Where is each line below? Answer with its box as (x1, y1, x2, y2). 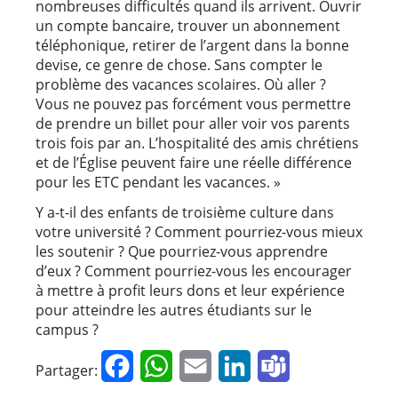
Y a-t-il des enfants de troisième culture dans (36, 203, 334, 223)
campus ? (36, 320, 99, 340)
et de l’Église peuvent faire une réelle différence (36, 153, 352, 173)
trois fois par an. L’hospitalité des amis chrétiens (36, 133, 359, 154)
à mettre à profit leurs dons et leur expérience (36, 281, 345, 301)
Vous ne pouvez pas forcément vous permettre (36, 94, 351, 115)
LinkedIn (251, 358, 305, 374)
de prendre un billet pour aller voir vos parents (36, 114, 350, 134)
